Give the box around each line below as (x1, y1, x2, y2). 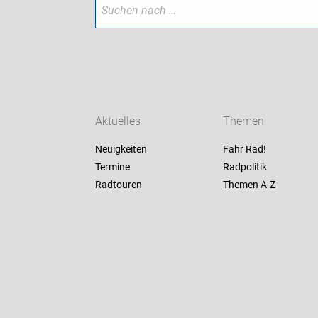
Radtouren (95, 179, 143, 191)
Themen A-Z (222, 179, 275, 191)
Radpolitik (222, 161, 267, 173)
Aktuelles (95, 114, 141, 128)
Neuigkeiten (95, 143, 148, 155)
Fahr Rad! (222, 143, 266, 155)
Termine (95, 161, 131, 173)
